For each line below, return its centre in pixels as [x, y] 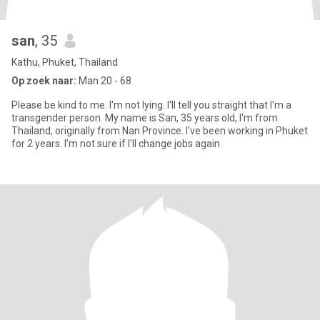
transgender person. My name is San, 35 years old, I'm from [125, 118]
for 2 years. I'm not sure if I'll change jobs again [116, 144]
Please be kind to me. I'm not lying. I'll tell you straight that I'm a [151, 105]
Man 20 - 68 [104, 81]
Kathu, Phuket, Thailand [65, 62]
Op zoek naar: [44, 81]
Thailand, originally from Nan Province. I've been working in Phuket [160, 131]
